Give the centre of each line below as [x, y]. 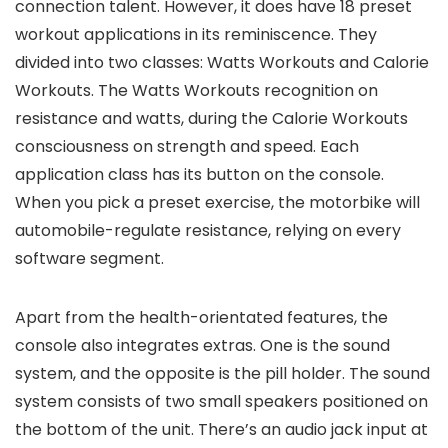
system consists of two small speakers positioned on [221, 402]
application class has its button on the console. [199, 175]
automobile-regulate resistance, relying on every [208, 231]
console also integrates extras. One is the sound [202, 346]
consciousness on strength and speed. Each [187, 147]
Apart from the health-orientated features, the [201, 318]
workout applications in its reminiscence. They [196, 35]
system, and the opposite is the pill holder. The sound [222, 374]
